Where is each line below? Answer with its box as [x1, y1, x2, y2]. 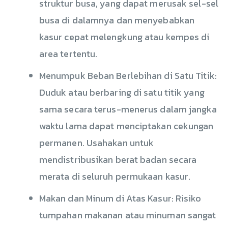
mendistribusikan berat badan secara [39, 153, 197, 166]
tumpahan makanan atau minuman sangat [39, 208, 216, 222]
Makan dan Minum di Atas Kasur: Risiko [39, 191, 202, 205]
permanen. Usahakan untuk [39, 136, 154, 150]
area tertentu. [39, 47, 98, 61]
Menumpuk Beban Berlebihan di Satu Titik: [39, 69, 217, 82]
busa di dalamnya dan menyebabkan [39, 13, 195, 27]
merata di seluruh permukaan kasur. [39, 169, 191, 183]
